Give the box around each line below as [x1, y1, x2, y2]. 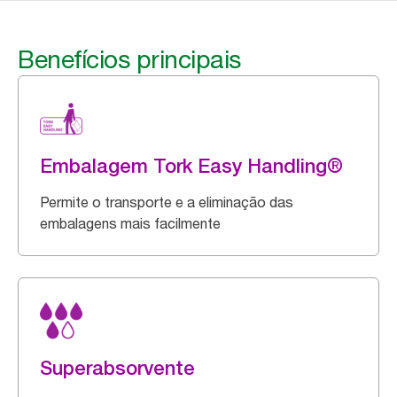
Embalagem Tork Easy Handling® [40, 154, 343, 177]
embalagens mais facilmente [40, 214, 221, 232]
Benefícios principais [18, 44, 241, 74]
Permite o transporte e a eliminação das [40, 193, 293, 211]
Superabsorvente [40, 356, 195, 379]
